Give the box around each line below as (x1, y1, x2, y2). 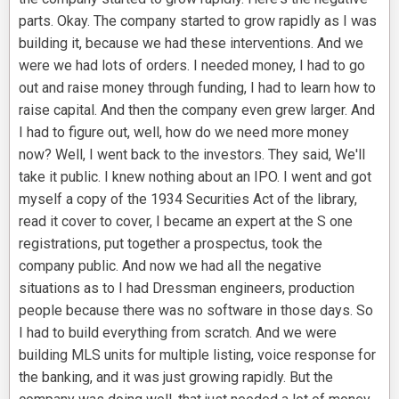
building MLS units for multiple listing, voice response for (19, 346, 376, 364)
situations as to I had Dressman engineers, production (19, 280, 354, 297)
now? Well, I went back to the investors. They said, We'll (19, 146, 365, 164)
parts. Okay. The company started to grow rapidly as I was (19, 12, 377, 30)
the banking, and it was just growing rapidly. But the (19, 369, 333, 387)
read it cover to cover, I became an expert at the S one (19, 213, 353, 231)
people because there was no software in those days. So (19, 302, 373, 320)
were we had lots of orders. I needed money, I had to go (19, 57, 365, 75)
